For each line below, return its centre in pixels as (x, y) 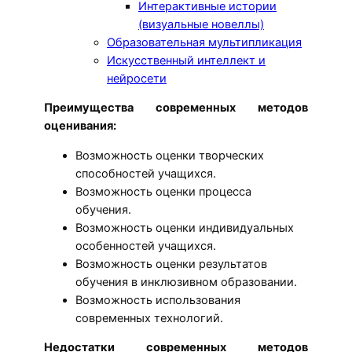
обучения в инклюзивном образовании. (186, 282)
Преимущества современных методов (176, 108)
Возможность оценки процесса (163, 191)
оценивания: (80, 126)
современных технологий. (149, 318)
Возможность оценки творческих (170, 155)
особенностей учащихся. (146, 246)
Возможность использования (158, 300)
